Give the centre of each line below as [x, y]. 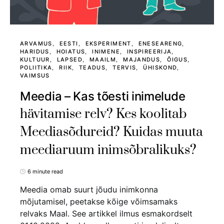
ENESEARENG [160, 44]
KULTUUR [35, 60]
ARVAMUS [36, 44]
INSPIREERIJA [149, 52]
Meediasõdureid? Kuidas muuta [111, 132]
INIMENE [106, 52]
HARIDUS [35, 52]
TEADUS [92, 68]
